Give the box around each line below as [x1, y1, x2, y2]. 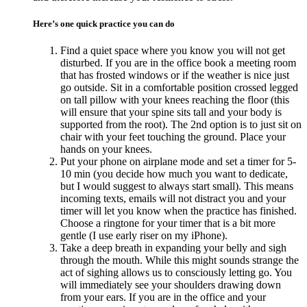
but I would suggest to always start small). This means [60, 180, 293, 193]
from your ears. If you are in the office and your [60, 291, 266, 304]
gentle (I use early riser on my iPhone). [60, 230, 228, 242]
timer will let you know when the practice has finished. [60, 205, 297, 217]
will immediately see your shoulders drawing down [60, 279, 281, 291]
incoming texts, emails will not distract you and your [60, 193, 286, 205]
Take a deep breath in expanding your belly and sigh [60, 242, 286, 254]
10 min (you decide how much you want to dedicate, [60, 168, 288, 180]
